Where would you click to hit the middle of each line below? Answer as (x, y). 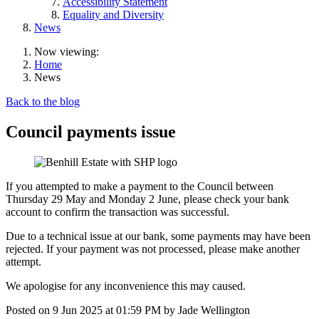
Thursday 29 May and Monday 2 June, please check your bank (147, 199)
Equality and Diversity (113, 14)
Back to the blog (43, 101)
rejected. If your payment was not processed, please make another (153, 249)
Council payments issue (91, 131)
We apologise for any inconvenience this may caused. (126, 286)
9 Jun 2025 (78, 310)
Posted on (29, 310)
